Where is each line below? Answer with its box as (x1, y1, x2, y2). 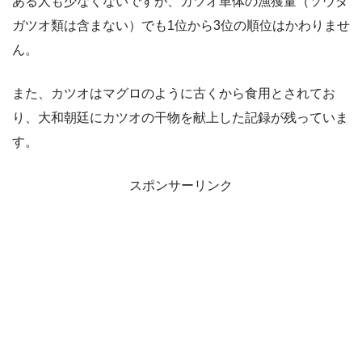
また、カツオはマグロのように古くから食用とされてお (12, 86, 335, 101)
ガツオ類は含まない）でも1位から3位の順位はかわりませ (12, 19, 350, 33)
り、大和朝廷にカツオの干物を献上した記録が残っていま (12, 111, 348, 125)
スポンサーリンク (129, 177, 233, 194)
